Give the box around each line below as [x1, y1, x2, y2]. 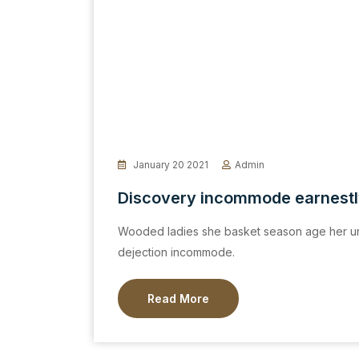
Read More [147, 292, 209, 305]
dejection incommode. [118, 245, 235, 259]
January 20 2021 [131, 159, 208, 171]
